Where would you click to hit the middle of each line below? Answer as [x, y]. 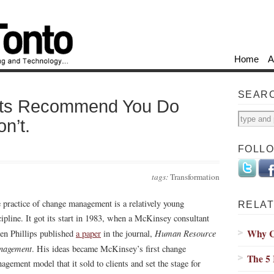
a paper [88, 233]
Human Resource [185, 233]
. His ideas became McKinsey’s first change [109, 249]
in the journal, [128, 233]
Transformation [195, 177]
